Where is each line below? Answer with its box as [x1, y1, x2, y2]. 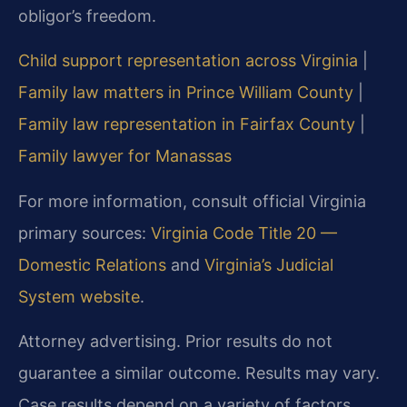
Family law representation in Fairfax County [18, 114, 355, 134]
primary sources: [18, 223, 151, 243]
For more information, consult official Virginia [18, 191, 366, 211]
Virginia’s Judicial [204, 254, 333, 274]
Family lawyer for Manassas [18, 146, 232, 166]
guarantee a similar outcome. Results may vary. [18, 363, 380, 383]
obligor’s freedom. [18, 6, 156, 26]
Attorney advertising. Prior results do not [18, 332, 333, 352]
